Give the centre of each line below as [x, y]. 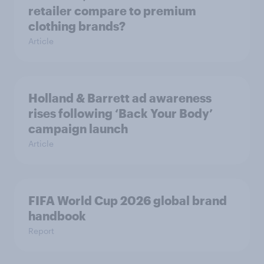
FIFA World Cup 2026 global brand [128, 200]
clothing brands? [77, 26]
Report [41, 230]
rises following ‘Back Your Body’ [121, 113]
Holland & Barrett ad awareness [120, 98]
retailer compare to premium [112, 10]
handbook [57, 215]
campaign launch [78, 128]
